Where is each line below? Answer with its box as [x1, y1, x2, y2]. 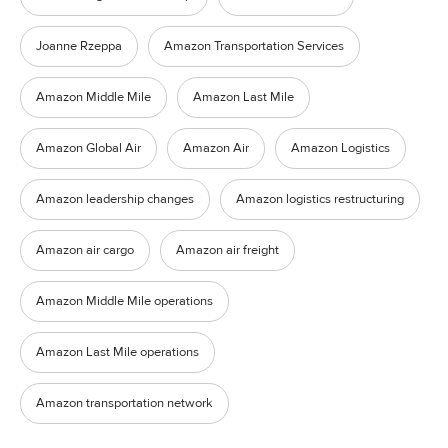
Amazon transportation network [36, 394, 213, 411]
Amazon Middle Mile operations [36, 292, 213, 309]
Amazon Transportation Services [164, 37, 344, 54]
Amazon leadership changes [36, 190, 194, 207]
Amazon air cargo [36, 241, 134, 258]
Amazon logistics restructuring [236, 190, 404, 207]
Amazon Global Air [36, 139, 141, 156]
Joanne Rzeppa [36, 37, 122, 54]
